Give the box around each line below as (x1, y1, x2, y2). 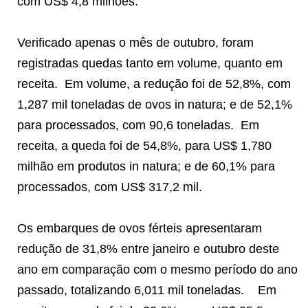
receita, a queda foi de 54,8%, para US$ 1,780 (17, 138, 272, 153)
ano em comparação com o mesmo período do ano (17, 262, 298, 276)
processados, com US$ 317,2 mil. (17, 179, 202, 194)
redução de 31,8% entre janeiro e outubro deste (17, 241, 279, 256)
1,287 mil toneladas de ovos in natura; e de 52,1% (17, 97, 292, 111)
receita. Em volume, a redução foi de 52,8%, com (17, 76, 291, 91)
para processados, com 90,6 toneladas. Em (17, 118, 259, 132)
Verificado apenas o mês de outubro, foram (17, 35, 254, 49)
